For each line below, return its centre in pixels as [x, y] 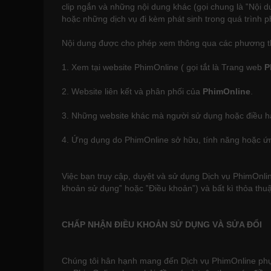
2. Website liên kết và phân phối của [132, 91]
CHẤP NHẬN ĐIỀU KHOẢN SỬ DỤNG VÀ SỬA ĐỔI [162, 224]
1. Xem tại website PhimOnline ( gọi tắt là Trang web [163, 67]
